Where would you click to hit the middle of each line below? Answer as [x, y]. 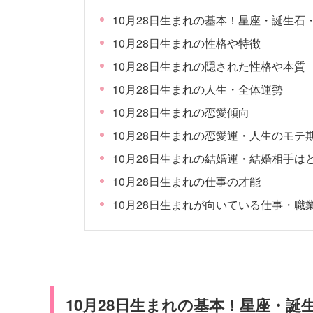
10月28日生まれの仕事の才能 [187, 181]
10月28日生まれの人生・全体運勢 [198, 89]
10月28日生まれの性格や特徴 [187, 43]
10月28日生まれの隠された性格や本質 [209, 66]
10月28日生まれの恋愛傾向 [181, 112]
